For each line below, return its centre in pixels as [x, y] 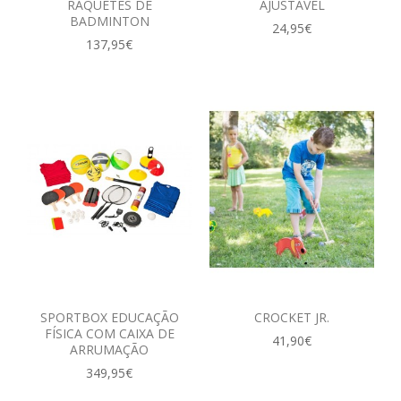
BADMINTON [109, 21]
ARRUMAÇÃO [109, 349]
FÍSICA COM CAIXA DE [109, 333]
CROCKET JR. [292, 317]
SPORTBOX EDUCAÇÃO [109, 317]
